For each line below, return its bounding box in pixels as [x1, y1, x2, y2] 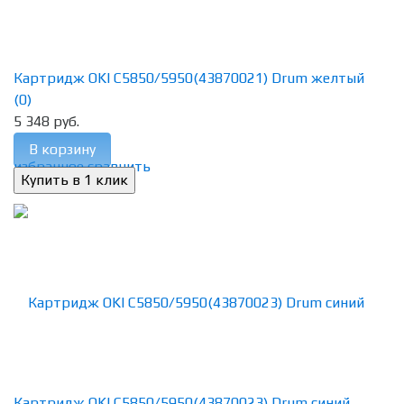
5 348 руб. [14, 113, 79, 131]
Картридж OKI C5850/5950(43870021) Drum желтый [14, 69, 364, 87]
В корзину [29, 141, 96, 159]
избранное [14, 158, 84, 176]
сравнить [87, 158, 151, 176]
